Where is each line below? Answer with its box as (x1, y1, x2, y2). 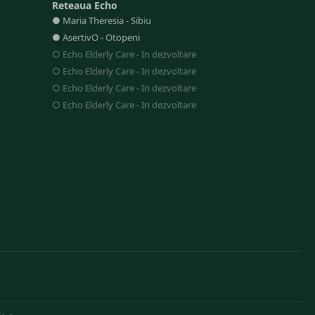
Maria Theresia (62, 14, 124, 27)
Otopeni (105, 31, 140, 44)
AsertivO (62, 31, 98, 44)
